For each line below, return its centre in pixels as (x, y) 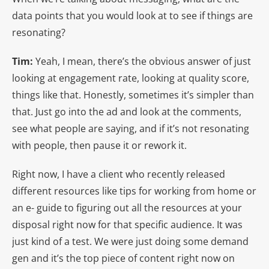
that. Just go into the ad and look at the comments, (127, 111)
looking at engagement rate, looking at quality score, (131, 78)
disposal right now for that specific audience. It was (127, 224)
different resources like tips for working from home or (134, 191)
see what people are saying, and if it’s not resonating (131, 128)
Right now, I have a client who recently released (119, 174)
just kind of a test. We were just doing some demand (130, 241)
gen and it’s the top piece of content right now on (123, 258)
